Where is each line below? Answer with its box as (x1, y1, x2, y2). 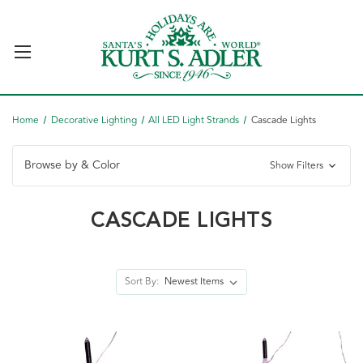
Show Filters (269, 158, 326, 173)
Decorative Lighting (50, 113, 137, 128)
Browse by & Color (24, 156, 120, 173)
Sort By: (125, 274, 160, 289)
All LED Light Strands (148, 113, 240, 128)
